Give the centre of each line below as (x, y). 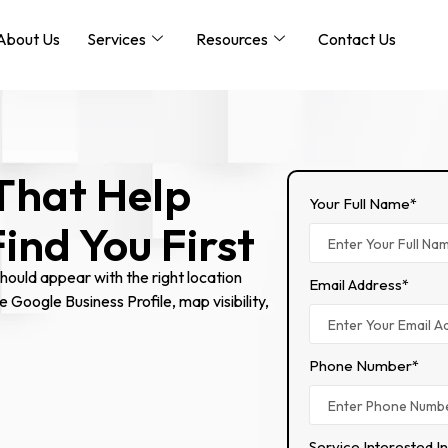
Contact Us (357, 38)
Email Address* (359, 284)
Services (117, 38)
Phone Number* (364, 365)
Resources (232, 38)
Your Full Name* (363, 203)
